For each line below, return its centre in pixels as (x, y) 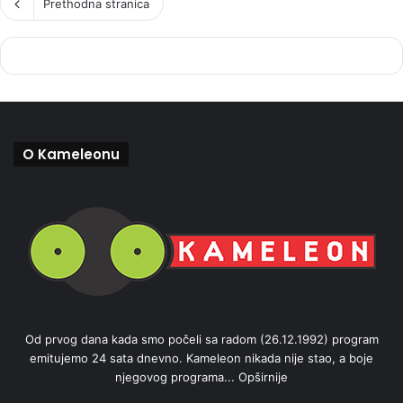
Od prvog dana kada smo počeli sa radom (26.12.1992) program (201, 339)
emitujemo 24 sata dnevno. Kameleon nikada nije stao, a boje (201, 358)
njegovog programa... (177, 376)
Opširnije (263, 376)
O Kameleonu (71, 154)
